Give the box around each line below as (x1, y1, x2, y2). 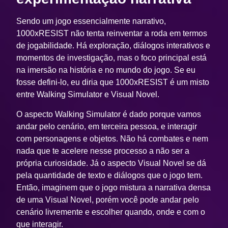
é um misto (168, 78, 210, 87)
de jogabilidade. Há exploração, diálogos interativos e (16, 41, 211, 50)
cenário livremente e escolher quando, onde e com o (16, 207, 206, 216)
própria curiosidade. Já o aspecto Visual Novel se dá (16, 158, 207, 167)
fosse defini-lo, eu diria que (16, 78, 116, 87)
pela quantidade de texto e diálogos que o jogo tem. (16, 170, 203, 180)
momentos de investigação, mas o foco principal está (16, 53, 207, 63)
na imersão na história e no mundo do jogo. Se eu (16, 66, 196, 75)
